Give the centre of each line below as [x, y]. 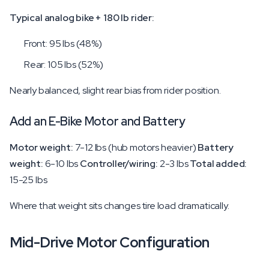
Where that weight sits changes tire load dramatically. [119, 206]
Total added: [219, 164]
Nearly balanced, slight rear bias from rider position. [115, 90]
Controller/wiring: [119, 164]
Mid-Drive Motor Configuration [110, 242]
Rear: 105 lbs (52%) [64, 65]
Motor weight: [41, 147]
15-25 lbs [29, 180]
